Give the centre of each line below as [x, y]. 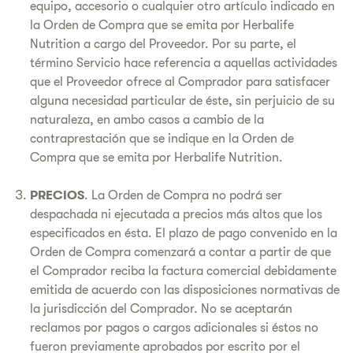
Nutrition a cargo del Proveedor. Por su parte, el [163, 44]
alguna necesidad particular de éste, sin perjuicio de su [182, 101]
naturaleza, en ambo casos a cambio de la [147, 120]
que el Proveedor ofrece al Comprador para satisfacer [180, 82]
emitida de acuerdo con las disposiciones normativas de [185, 290]
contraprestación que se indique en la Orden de [162, 139]
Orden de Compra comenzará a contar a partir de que [180, 252]
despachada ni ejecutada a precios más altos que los [176, 214]
